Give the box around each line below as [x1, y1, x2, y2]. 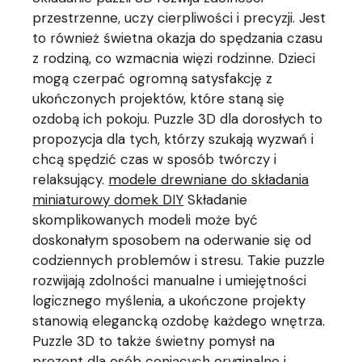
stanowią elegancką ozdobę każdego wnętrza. [32, 312, 326, 330]
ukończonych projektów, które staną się [32, 90, 285, 107]
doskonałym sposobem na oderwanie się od [32, 231, 312, 249]
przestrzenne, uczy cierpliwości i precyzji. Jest [32, 9, 326, 27]
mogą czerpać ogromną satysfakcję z [32, 69, 273, 87]
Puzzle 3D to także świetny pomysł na [32, 332, 276, 350]
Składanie [183, 191, 248, 208]
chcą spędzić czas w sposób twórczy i [32, 150, 277, 168]
